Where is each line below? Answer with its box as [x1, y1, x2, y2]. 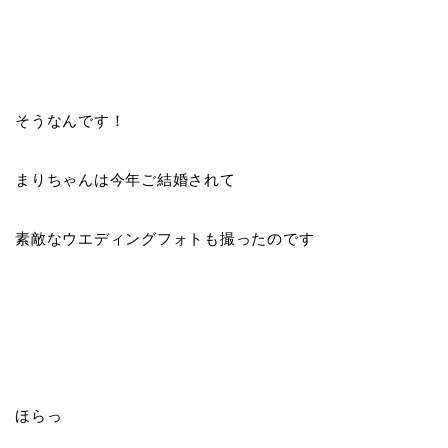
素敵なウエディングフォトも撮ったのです [15, 229, 315, 247]
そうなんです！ [15, 111, 126, 129]
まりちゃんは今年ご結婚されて [15, 170, 236, 188]
